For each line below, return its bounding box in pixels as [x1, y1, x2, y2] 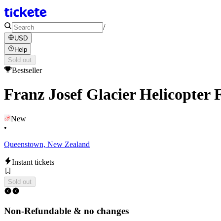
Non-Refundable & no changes [4, 206, 129, 217]
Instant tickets [12, 157, 54, 166]
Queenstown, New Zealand [4, 140, 90, 148]
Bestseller [12, 66, 42, 74]
